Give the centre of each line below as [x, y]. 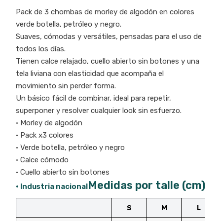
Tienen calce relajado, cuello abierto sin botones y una [108, 61]
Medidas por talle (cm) [147, 185]
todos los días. [41, 49]
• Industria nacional [52, 186]
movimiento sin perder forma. [66, 86]
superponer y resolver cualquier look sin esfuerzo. [99, 110]
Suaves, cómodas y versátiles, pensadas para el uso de [109, 36]
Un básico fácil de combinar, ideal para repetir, [93, 98]
